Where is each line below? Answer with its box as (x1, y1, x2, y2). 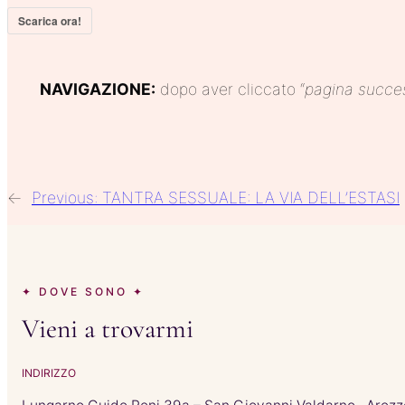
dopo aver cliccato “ (155, 79, 305, 99)
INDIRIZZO (22, 365, 76, 380)
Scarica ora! (18, 12, 81, 29)
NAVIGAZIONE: (40, 79, 155, 99)
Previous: (32, 187, 102, 207)
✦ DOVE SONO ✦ (22, 284, 145, 298)
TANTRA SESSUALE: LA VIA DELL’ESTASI (102, 187, 400, 207)
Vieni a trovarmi (22, 312, 193, 344)
